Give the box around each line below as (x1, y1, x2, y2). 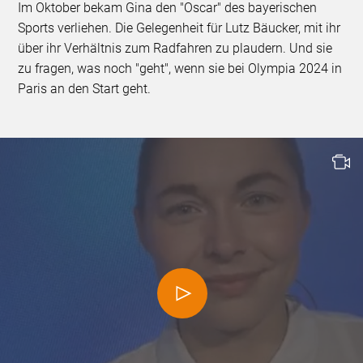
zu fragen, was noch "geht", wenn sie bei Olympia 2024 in (18, 61, 343, 77)
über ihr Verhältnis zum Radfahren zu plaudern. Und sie (18, 41, 333, 57)
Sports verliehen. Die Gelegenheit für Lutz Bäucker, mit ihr (18, 20, 341, 36)
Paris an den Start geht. (18, 81, 152, 97)
